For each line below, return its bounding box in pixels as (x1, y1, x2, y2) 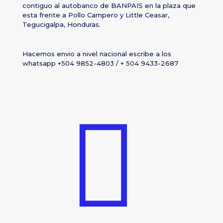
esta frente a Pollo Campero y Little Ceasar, (22, 11, 169, 19)
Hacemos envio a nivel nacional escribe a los (22, 50, 171, 58)
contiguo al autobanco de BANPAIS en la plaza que (22, 1, 196, 9)
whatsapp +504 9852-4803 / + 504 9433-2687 (22, 59, 178, 67)
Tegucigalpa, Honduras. (22, 20, 101, 28)
